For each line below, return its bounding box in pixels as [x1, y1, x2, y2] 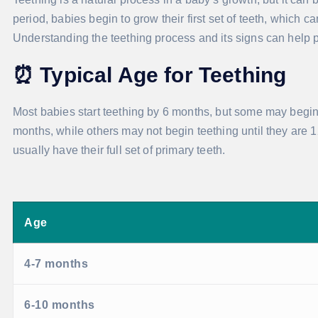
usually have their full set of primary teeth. [13, 144, 226, 157]
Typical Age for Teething [40, 63, 287, 87]
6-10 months [24, 299, 95, 312]
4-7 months [24, 258, 88, 270]
